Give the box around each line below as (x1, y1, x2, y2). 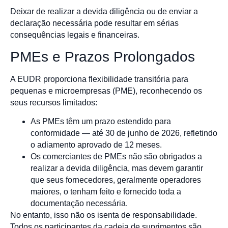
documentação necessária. (31, 199, 128, 208)
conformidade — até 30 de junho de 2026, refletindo (31, 129, 217, 137)
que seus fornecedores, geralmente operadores (31, 176, 201, 184)
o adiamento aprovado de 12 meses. (31, 140, 162, 149)
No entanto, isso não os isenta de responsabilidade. (10, 211, 197, 219)
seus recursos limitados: (10, 98, 97, 107)
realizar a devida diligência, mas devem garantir (31, 164, 203, 173)
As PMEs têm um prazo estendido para (31, 117, 171, 126)
